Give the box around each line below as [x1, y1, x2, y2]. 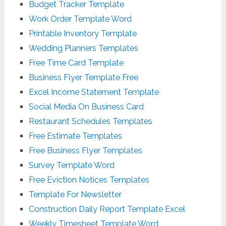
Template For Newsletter [28, 189, 122, 199]
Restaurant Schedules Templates [28, 116, 152, 126]
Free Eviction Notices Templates [28, 175, 149, 185]
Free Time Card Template [28, 58, 124, 68]
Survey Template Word [28, 160, 115, 170]
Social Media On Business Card [28, 101, 144, 111]
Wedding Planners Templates [28, 43, 138, 53]
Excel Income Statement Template [28, 87, 159, 97]
